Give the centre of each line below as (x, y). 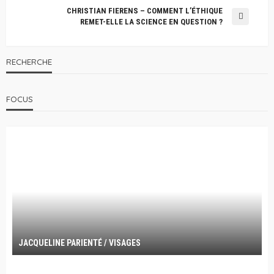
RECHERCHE (29, 62)
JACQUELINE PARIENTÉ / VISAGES (80, 243)
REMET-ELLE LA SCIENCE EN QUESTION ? (151, 22)
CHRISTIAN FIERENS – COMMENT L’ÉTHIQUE (145, 11)
